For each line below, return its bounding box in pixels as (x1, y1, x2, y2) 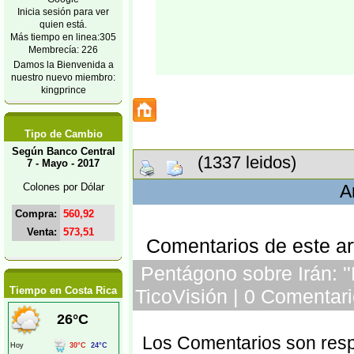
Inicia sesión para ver (17, 6, 109, 17)
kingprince (40, 85, 86, 95)
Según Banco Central (11, 145, 115, 157)
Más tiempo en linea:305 (10, 32, 116, 42)
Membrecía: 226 (28, 44, 98, 55)
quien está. (40, 19, 87, 29)
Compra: (15, 208, 57, 220)
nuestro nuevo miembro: (11, 72, 115, 82)
